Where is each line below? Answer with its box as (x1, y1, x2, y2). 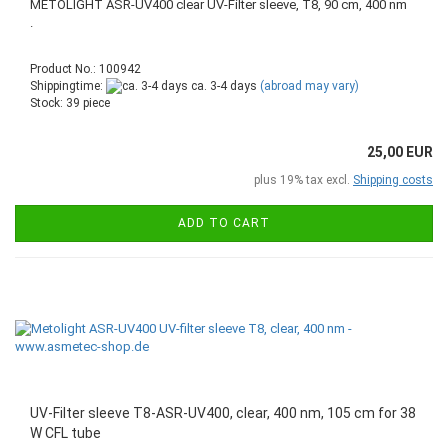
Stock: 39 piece (30, 96, 110, 111)
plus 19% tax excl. (254, 173, 353, 188)
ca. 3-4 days (188, 78, 257, 93)
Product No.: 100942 (30, 61, 141, 76)
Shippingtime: (30, 78, 106, 93)
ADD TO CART (178, 216, 270, 231)
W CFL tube (30, 425, 101, 442)
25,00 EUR (367, 144, 433, 161)
